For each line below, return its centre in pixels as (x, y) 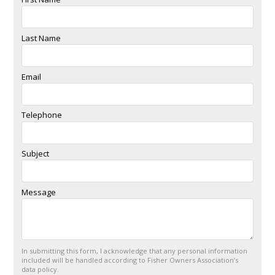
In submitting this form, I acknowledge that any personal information (134, 251)
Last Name (41, 38)
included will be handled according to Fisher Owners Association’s (130, 260)
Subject (35, 154)
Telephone (42, 115)
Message (39, 192)
